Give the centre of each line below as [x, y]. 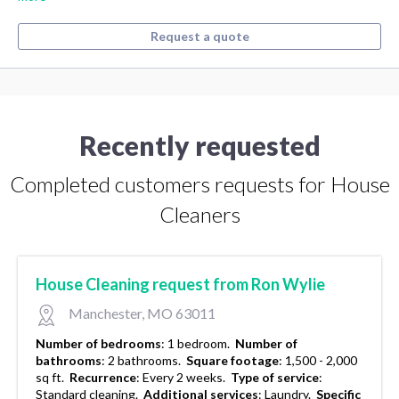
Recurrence [103, 378]
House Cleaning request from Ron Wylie [180, 285]
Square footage [232, 361]
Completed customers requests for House [199, 184]
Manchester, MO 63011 [141, 313]
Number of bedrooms [98, 344]
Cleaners [199, 215]
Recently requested [199, 146]
